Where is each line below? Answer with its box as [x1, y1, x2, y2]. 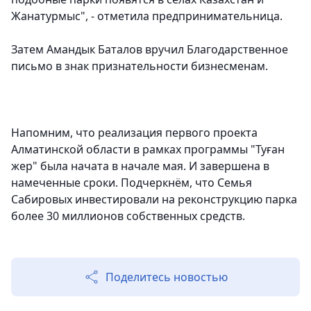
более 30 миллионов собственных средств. [11, 208, 245, 224]
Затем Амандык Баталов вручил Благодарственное [11, 42, 288, 58]
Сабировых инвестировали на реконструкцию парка [11, 192, 297, 208]
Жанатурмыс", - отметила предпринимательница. [11, 8, 283, 24]
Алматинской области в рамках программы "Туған [11, 142, 285, 158]
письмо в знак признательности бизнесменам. [11, 58, 268, 74]
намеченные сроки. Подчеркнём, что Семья [11, 175, 252, 191]
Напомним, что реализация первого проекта [11, 125, 258, 141]
